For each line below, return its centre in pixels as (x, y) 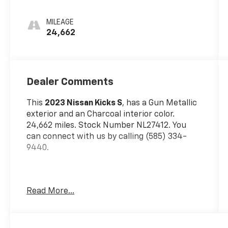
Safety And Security (70, 219)
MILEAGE (60, 22)
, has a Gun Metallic (160, 103)
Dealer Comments (70, 82)
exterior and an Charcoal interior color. (101, 114)
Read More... (51, 191)
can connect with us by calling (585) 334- (107, 137)
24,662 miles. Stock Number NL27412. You (107, 125)
